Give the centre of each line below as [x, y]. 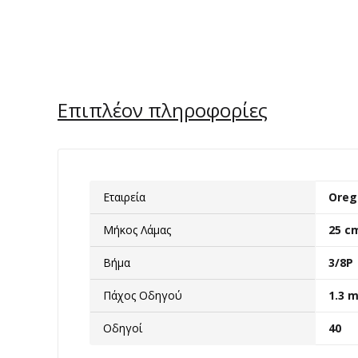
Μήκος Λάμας [137, 230]
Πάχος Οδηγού [143, 296]
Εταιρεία [124, 197]
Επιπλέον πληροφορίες [163, 110]
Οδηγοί [123, 328]
